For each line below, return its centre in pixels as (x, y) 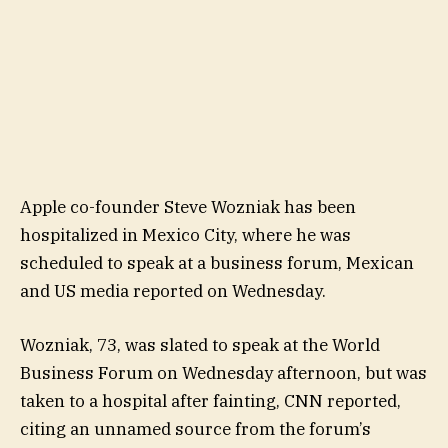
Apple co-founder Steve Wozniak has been (188, 206)
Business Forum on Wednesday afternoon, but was (223, 373)
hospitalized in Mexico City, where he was (185, 234)
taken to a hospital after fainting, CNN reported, (210, 401)
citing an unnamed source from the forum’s (195, 429)
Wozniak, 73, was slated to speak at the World (200, 345)
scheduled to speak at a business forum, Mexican (217, 262)
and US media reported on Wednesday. (173, 290)
